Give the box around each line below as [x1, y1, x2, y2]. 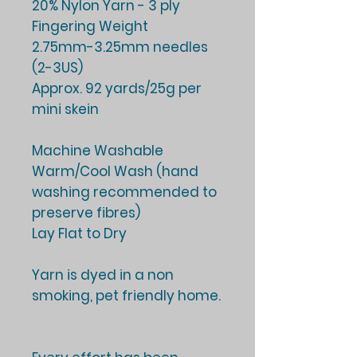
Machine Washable [32, 141, 163, 161]
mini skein [32, 100, 99, 120]
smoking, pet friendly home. [32, 286, 221, 306]
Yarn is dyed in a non [32, 265, 174, 285]
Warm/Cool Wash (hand [32, 162, 198, 182]
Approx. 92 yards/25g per [32, 79, 202, 99]
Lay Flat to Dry [32, 224, 127, 244]
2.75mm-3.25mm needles [32, 37, 208, 57]
